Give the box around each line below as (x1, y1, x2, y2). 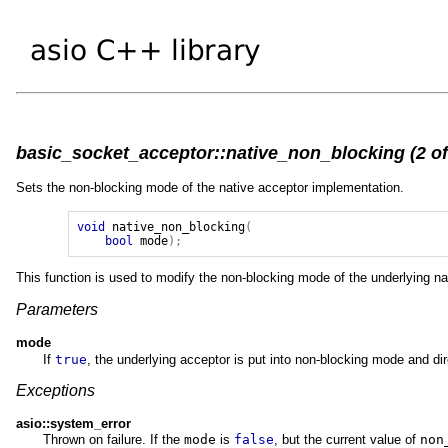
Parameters (16, 300, 98, 318)
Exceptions (16, 381, 95, 399)
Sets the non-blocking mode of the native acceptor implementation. (16, 179, 404, 195)
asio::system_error (16, 415, 131, 431)
